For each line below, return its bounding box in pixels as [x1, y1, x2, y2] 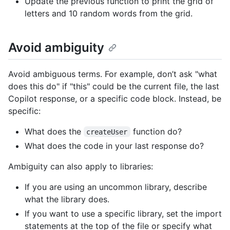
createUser [86, 127, 128, 136]
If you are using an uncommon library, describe [25, 181, 207, 192]
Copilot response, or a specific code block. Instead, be [8, 93, 221, 104]
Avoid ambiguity [8, 40, 104, 55]
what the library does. [25, 194, 109, 204]
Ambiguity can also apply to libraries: [8, 161, 153, 171]
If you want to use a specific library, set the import [25, 208, 222, 219]
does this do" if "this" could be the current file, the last [8, 81, 219, 91]
